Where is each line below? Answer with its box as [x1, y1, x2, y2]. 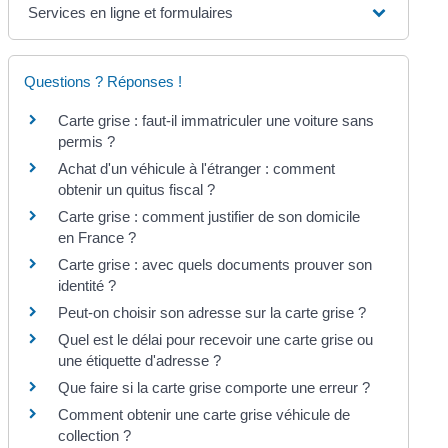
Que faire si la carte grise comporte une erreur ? [58, 379, 371, 397]
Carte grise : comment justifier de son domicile [58, 208, 361, 226]
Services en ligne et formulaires [28, 4, 234, 22]
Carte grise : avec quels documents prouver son [58, 256, 373, 274]
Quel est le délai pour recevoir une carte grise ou [58, 331, 374, 349]
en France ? [58, 229, 137, 247]
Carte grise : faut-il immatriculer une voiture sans [58, 112, 375, 130]
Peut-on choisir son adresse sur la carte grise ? [58, 304, 367, 322]
